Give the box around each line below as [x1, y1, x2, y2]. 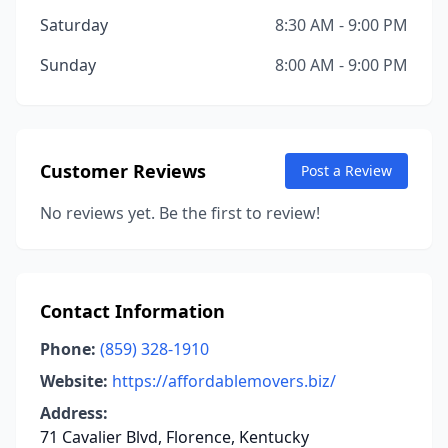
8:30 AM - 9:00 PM [275, 14, 408, 36]
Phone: [40, 338, 96, 360]
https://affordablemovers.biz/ [112, 370, 336, 392]
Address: [40, 402, 108, 424]
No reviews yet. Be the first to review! [40, 202, 320, 224]
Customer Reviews [40, 159, 206, 183]
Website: [40, 370, 108, 392]
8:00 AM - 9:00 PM [275, 54, 408, 76]
